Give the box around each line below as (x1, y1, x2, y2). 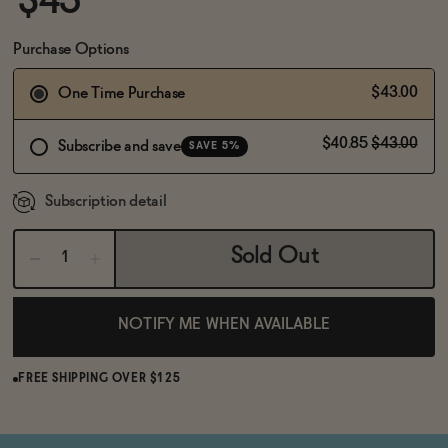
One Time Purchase (58, 86, 185, 101)
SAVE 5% (188, 141, 240, 151)
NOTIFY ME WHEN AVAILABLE (118, 317, 330, 333)
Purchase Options (13, 42, 129, 57)
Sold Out (230, 245, 319, 269)
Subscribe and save (58, 138, 181, 154)
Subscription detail (45, 194, 167, 209)
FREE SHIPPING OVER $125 (18, 373, 181, 385)
